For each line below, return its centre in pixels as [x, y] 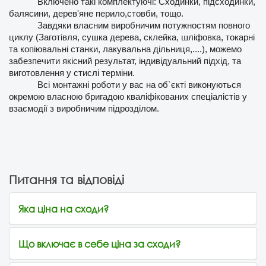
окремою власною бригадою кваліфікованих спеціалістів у [128, 97]
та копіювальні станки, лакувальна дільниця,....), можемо [125, 50]
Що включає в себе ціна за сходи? [99, 244]
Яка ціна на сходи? [64, 209]
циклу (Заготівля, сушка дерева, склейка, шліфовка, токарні [132, 38]
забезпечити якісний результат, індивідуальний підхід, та [125, 61]
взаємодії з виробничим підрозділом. [84, 109]
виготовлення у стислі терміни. [72, 73]
